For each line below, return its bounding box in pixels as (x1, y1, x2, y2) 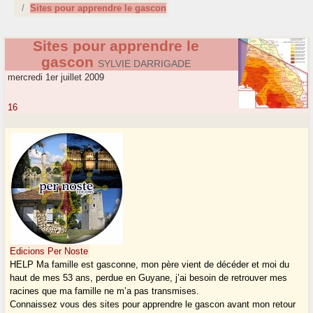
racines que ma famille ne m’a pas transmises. (10, 286, 200, 297)
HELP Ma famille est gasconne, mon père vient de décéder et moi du (10, 259, 290, 270)
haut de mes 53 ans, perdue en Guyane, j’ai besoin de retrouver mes (10, 272, 288, 284)
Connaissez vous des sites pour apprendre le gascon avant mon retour (10, 299, 296, 310)
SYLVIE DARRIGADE (98, 58, 191, 70)
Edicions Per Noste (10, 246, 89, 257)
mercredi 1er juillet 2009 (5, 72, 105, 83)
